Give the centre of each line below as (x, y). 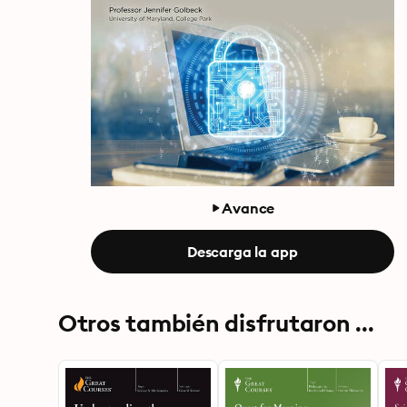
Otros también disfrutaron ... (216, 323)
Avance (248, 208)
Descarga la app (242, 252)
